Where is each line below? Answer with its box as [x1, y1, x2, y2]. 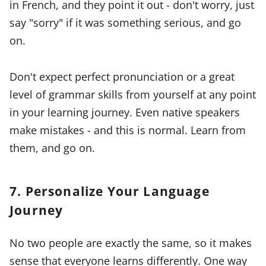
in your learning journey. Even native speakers [9, 104, 240, 119]
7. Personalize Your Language [9, 182, 210, 199]
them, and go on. [9, 140, 95, 155]
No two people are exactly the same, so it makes [9, 235, 252, 250]
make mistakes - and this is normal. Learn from [9, 122, 246, 137]
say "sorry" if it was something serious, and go [9, 15, 241, 30]
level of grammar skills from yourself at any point [9, 86, 256, 102]
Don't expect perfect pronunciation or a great [9, 68, 235, 84]
